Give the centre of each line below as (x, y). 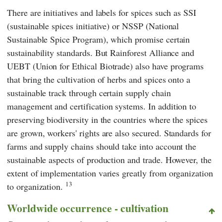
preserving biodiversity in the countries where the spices (107, 120)
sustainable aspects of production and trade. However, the (109, 160)
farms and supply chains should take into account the (102, 146)
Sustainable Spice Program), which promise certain (99, 39)
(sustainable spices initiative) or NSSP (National (93, 26)
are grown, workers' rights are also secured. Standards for (109, 133)
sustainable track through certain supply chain (89, 93)
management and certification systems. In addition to (102, 106)
